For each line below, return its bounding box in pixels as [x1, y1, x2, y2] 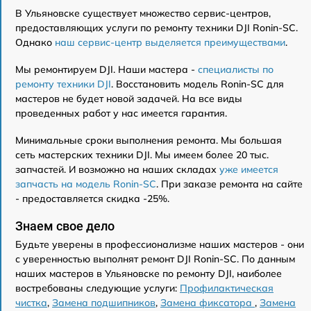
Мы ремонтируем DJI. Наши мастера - [15, 63, 198, 76]
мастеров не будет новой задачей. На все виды [15, 92, 242, 106]
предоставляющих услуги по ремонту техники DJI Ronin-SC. [15, 22, 298, 35]
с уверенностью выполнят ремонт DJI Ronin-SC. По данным [15, 253, 295, 266]
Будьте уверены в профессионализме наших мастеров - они [15, 238, 304, 251]
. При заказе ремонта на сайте [156, 178, 303, 191]
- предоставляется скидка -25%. [15, 192, 169, 205]
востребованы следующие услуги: [15, 282, 180, 295]
